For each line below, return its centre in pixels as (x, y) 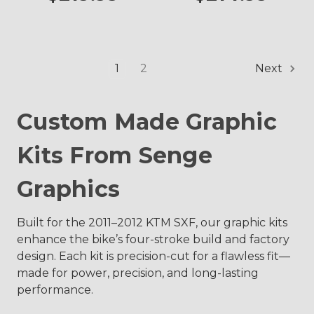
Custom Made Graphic (147, 122)
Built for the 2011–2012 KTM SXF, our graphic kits (152, 223)
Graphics (68, 189)
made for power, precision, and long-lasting (138, 273)
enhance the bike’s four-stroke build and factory (153, 239)
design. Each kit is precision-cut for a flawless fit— (153, 256)
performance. (55, 290)
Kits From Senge (115, 155)
